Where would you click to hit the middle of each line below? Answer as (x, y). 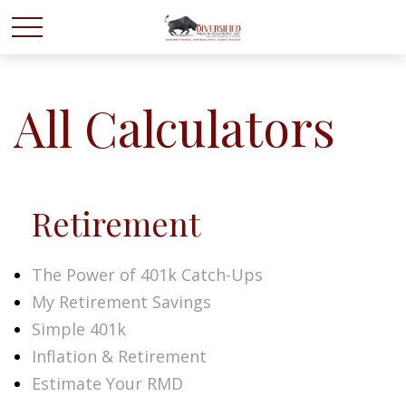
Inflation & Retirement (119, 356)
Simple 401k (79, 329)
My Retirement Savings (121, 302)
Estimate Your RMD (107, 383)
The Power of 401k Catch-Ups (147, 275)
